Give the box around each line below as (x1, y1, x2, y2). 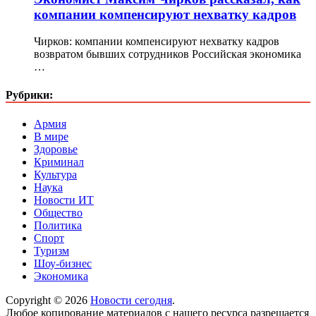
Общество (34, 206, 83, 219)
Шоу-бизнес (34, 257, 92, 269)
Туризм (34, 244, 69, 257)
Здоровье (34, 142, 78, 155)
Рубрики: (6, 88, 53, 101)
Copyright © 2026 (6, 293, 90, 306)
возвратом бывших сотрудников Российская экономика (34, 48, 301, 61)
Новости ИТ (34, 193, 94, 206)
